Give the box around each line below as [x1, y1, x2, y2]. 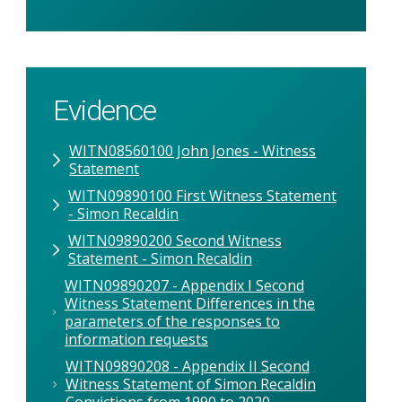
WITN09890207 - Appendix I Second [64, 275, 304, 295]
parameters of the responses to [64, 310, 280, 331]
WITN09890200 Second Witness [67, 230, 282, 250]
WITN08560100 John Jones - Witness [69, 140, 317, 161]
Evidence [52, 92, 157, 127]
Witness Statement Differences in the [64, 293, 315, 313]
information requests [64, 328, 208, 349]
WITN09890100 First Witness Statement [67, 185, 336, 205]
